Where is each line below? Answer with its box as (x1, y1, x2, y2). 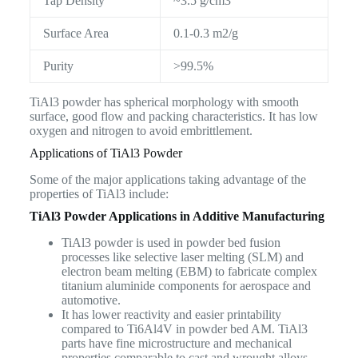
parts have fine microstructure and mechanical (61, 336, 292, 351)
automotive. (61, 293, 121, 308)
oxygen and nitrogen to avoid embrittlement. (29, 124, 253, 138)
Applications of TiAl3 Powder (29, 146, 182, 161)
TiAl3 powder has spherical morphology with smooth (29, 95, 299, 109)
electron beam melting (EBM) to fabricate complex (61, 265, 317, 279)
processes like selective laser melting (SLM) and (61, 250, 304, 265)
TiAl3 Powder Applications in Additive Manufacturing (29, 209, 324, 224)
